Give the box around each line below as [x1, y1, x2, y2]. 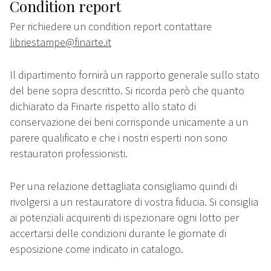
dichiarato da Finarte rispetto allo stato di [10, 99, 196, 114]
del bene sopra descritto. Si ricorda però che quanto [10, 83, 244, 98]
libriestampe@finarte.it [10, 35, 111, 50]
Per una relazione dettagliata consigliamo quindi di [10, 179, 237, 194]
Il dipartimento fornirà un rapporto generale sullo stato [10, 68, 260, 82]
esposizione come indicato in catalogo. [10, 242, 183, 256]
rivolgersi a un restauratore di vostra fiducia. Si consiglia [10, 195, 258, 209]
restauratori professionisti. [10, 146, 128, 161]
